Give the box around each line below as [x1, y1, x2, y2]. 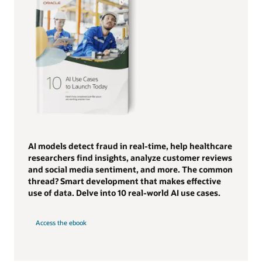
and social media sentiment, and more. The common [28, 163, 233, 175]
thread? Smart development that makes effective [28, 175, 221, 187]
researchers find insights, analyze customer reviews [28, 151, 232, 163]
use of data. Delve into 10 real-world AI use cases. [28, 187, 220, 198]
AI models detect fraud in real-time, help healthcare [28, 140, 232, 151]
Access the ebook [35, 218, 87, 227]
